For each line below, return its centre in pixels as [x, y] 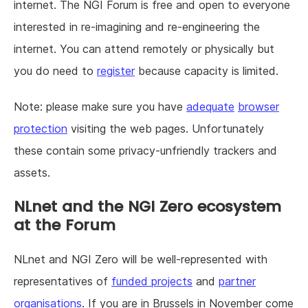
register [116, 71]
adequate [210, 107]
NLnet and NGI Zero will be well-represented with [141, 260]
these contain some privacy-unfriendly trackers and [145, 151]
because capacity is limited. [207, 71]
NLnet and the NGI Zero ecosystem [147, 207]
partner [237, 282]
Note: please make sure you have [100, 107]
